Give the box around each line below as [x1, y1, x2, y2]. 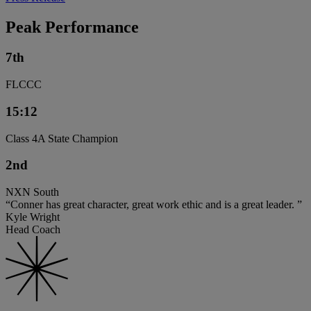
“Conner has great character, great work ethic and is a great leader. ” [6, 199, 302, 211]
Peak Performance [6, 17, 139, 36]
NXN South [6, 186, 59, 199]
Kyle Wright [6, 211, 60, 224]
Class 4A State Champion [6, 132, 118, 144]
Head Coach [6, 224, 60, 236]
